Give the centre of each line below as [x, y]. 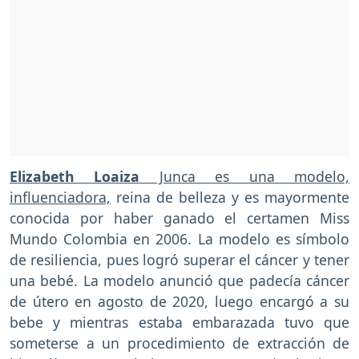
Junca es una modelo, [245, 177]
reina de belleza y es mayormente [230, 198]
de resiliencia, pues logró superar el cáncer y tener [179, 260]
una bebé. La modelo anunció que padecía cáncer [179, 281]
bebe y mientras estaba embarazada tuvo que [179, 323]
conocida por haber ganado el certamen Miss [179, 218]
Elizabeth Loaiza [75, 177]
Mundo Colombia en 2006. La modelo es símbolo [179, 239]
